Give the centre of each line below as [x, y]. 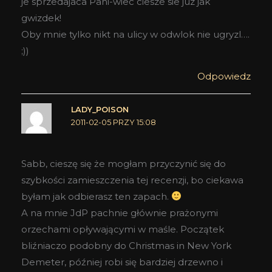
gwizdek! [41, 18]
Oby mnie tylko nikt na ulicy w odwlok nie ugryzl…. [135, 35]
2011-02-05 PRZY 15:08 [113, 123]
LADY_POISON [100, 110]
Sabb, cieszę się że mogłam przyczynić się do [124, 163]
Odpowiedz [224, 76]
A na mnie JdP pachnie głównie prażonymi [120, 212]
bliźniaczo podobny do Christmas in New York [126, 245]
